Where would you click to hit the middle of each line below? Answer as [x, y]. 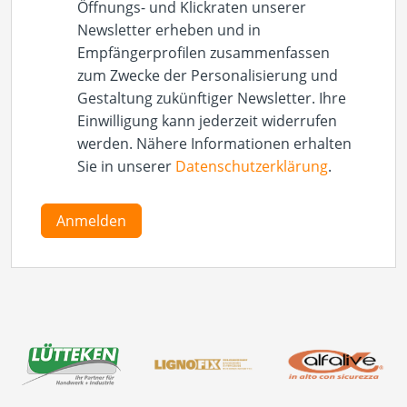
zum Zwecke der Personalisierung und [208, 76]
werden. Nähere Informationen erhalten [214, 144]
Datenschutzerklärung [252, 167]
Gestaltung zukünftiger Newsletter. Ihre [212, 99]
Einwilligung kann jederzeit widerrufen [207, 121]
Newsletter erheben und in [169, 30]
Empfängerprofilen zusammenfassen [203, 53]
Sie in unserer [126, 167]
